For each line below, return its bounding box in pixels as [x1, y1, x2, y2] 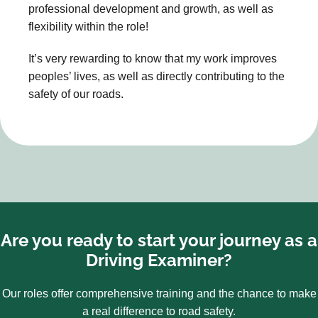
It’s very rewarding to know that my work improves [28, 52, 277, 65]
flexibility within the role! [28, 20, 148, 33]
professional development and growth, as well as [28, 2, 273, 15]
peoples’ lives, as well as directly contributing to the [28, 70, 285, 82]
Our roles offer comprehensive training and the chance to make [1, 287, 317, 300]
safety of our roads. [28, 87, 124, 100]
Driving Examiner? [86, 249, 232, 270]
